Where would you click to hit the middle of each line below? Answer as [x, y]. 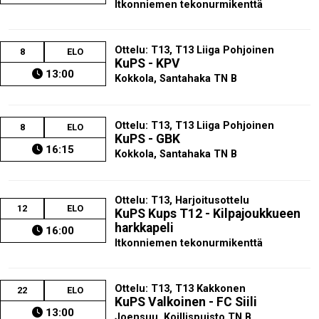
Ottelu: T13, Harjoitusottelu [182, 200]
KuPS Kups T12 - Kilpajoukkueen [208, 213]
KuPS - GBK [148, 139]
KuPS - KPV [148, 64]
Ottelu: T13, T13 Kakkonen [181, 289]
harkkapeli [145, 228]
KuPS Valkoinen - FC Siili [186, 302]
